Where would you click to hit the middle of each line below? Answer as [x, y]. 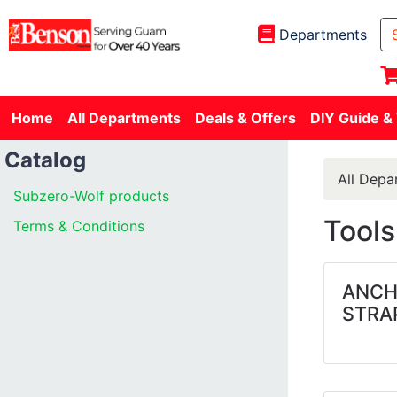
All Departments [124, 118]
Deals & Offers [245, 118]
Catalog [45, 160]
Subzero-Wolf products [91, 196]
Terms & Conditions [79, 226]
